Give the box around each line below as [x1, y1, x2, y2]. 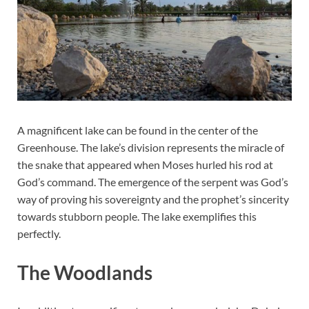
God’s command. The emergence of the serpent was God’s [17, 175, 288, 189]
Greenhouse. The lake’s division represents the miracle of [17, 141, 284, 154]
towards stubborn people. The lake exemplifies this [17, 210, 257, 223]
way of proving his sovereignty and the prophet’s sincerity [17, 192, 289, 206]
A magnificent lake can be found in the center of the [17, 123, 258, 137]
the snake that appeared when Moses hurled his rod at [17, 158, 273, 172]
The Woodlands [17, 260, 152, 284]
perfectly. [17, 227, 61, 241]
